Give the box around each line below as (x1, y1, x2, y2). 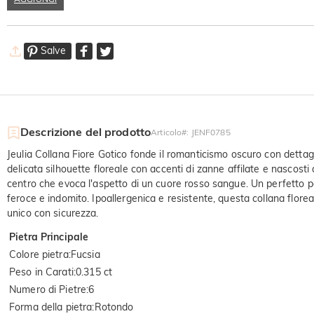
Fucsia (70, 248, 100, 261)
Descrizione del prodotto (20, 125, 151, 139)
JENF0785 (191, 127, 231, 138)
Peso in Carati (9, 266, 74, 279)
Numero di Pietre (9, 283, 87, 296)
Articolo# (151, 127, 187, 138)
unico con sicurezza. (7, 207, 99, 220)
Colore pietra (9, 248, 69, 261)
